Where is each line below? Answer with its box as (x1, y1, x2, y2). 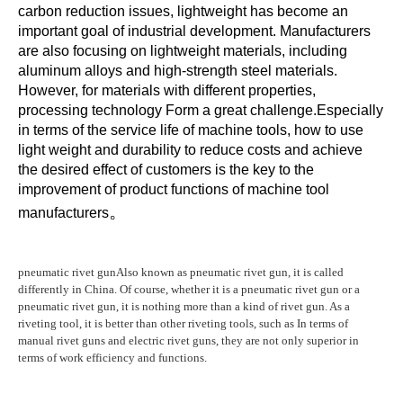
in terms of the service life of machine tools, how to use (18, 121, 363, 138)
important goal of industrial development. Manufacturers (18, 22, 371, 39)
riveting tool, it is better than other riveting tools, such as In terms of (18, 316, 348, 330)
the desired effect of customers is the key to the (18, 161, 314, 177)
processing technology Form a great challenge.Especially (18, 102, 383, 118)
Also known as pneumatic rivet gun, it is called (116, 264, 344, 279)
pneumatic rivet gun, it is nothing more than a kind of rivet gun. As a (18, 299, 350, 313)
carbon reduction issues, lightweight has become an (18, 3, 348, 19)
